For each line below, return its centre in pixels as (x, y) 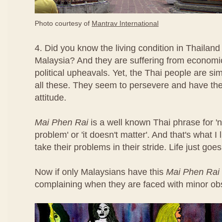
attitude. (51, 98)
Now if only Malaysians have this (100, 172)
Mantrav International (125, 23)
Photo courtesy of (63, 23)
